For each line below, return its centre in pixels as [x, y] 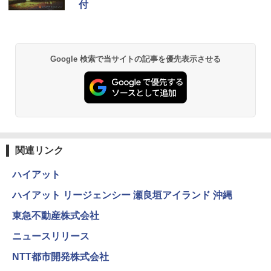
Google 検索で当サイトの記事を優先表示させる [135, 59]
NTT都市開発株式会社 [60, 256]
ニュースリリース [51, 236]
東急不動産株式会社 [56, 215]
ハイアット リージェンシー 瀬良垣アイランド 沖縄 [122, 195]
